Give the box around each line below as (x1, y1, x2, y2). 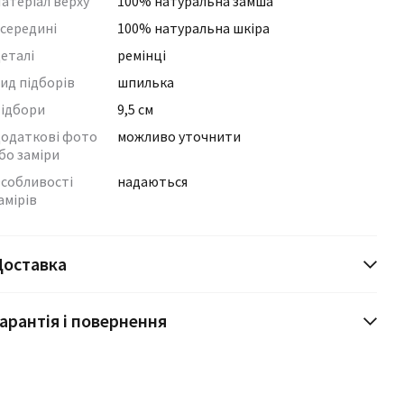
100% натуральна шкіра (116, 19, 270, 37)
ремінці (116, 46, 166, 64)
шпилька (116, 73, 174, 91)
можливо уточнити (116, 127, 241, 145)
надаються (116, 172, 188, 190)
